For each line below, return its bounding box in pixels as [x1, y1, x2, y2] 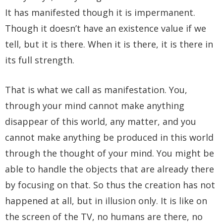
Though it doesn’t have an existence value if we [5, 22, 206, 34]
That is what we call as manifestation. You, [5, 84, 187, 96]
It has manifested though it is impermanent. [5, 6, 195, 18]
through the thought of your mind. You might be [5, 147, 214, 160]
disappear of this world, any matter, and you [5, 115, 196, 128]
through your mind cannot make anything [5, 100, 184, 112]
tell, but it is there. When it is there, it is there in [5, 38, 213, 50]
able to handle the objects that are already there [5, 163, 214, 175]
